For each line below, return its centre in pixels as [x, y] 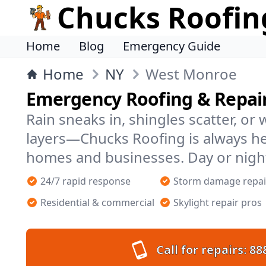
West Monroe [191, 74]
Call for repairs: [201, 250]
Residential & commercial [97, 202]
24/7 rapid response [85, 181]
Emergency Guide [172, 46]
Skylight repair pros [218, 202]
